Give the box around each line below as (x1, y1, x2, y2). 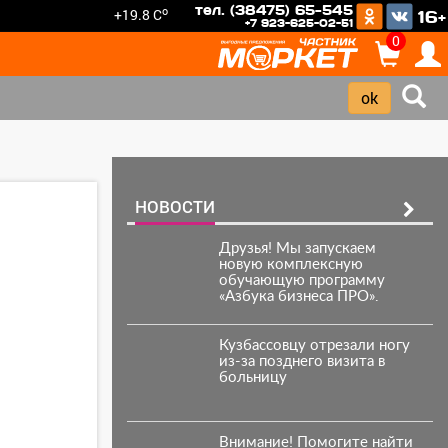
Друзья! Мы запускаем (218, 241, 376, 256)
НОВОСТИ (135, 195, 215, 218)
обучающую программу (218, 273, 385, 288)
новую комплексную (218, 257, 363, 272)
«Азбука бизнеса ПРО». (218, 289, 379, 304)
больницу (218, 370, 287, 385)
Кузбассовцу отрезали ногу (218, 338, 410, 353)
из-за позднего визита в (218, 354, 385, 369)
